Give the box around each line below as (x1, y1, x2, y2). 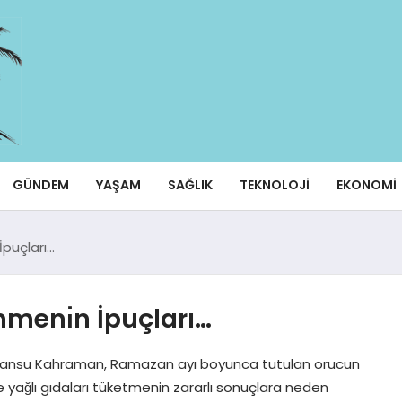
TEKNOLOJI (239, 175, 310, 194)
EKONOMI (336, 175, 397, 194)
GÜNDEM (12, 175, 69, 194)
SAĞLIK (167, 175, 213, 194)
